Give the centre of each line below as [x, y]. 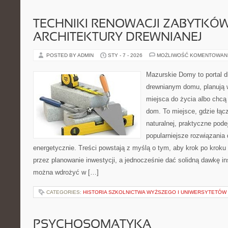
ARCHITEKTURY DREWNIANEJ [118, 38]
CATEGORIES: [65, 192]
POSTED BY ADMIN [71, 55]
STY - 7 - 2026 [125, 55]
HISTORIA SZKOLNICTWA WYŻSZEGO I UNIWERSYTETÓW [155, 192]
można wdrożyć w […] [66, 172]
